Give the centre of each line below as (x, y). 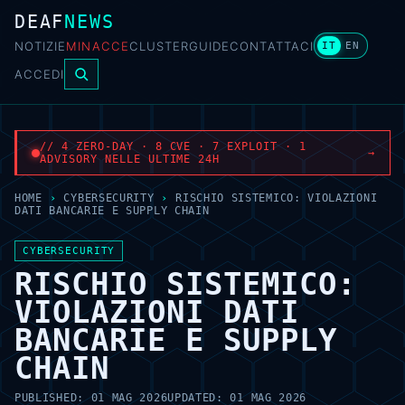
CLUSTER (159, 46)
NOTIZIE (41, 46)
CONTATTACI (272, 46)
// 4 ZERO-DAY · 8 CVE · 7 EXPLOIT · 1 (173, 146)
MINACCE (98, 46)
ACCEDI (40, 74)
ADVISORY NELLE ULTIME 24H (130, 159)
